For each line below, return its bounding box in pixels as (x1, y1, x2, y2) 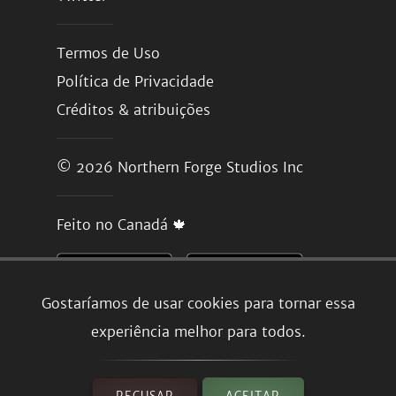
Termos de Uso (57, 44, 160, 62)
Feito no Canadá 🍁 (57, 216, 187, 233)
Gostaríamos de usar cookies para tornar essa (41, 294, 355, 313)
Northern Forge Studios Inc (118, 158, 303, 176)
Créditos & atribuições (57, 101, 210, 118)
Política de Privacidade (57, 72, 214, 90)
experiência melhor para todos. (90, 323, 306, 341)
